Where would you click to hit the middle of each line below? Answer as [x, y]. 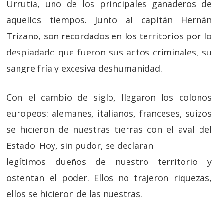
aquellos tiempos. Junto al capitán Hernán [109, 20]
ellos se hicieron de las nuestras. [74, 194]
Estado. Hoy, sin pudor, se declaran [80, 145]
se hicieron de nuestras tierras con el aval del [109, 129]
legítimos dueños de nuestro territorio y [109, 162]
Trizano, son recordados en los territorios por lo [109, 36]
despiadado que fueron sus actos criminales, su [109, 52]
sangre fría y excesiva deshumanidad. [84, 68]
